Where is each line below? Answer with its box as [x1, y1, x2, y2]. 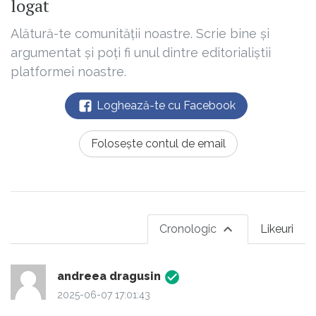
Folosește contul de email [90, 137, 226, 151]
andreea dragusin [57, 269, 161, 284]
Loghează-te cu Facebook [94, 99, 236, 113]
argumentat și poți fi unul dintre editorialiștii [11, 45, 271, 61]
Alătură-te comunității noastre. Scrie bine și [11, 26, 269, 42]
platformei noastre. [11, 64, 126, 80]
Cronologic [159, 222, 219, 236]
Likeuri [260, 222, 293, 236]
